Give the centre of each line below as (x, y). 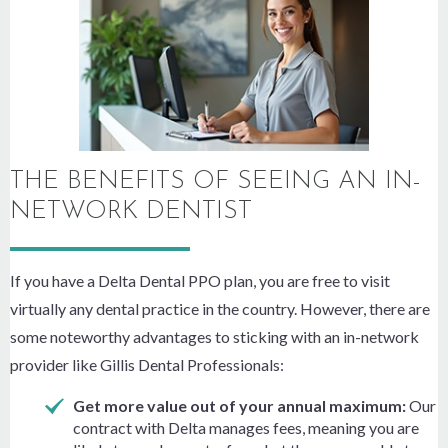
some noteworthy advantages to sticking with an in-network (214, 336)
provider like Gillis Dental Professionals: (147, 364)
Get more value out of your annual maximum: (241, 405)
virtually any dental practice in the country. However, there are (220, 308)
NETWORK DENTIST (131, 211)
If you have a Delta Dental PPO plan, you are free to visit (200, 280)
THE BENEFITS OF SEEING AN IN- (215, 181)
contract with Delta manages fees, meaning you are (246, 427)
